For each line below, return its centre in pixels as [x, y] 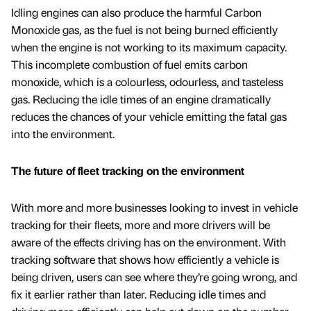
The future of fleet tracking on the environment [128, 170]
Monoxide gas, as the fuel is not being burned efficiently [144, 29]
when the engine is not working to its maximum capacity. [149, 47]
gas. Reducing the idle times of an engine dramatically [141, 99]
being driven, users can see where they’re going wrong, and [154, 276]
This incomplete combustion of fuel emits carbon [129, 64]
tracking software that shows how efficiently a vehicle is [145, 259]
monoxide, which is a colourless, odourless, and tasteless [147, 81]
